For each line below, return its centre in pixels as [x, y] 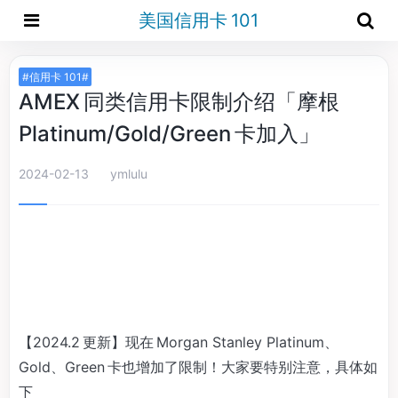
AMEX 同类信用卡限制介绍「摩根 [181, 102]
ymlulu [129, 174]
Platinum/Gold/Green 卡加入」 [169, 134]
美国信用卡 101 [198, 20]
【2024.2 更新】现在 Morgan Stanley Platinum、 [179, 342]
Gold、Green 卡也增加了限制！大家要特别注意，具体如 [198, 367]
